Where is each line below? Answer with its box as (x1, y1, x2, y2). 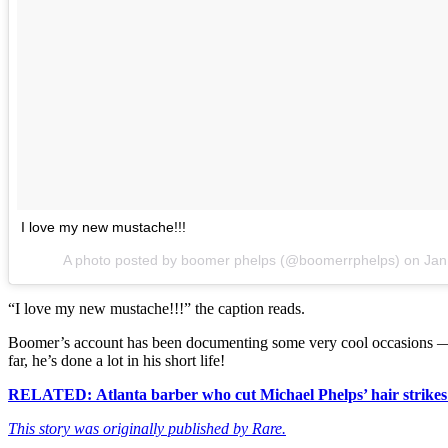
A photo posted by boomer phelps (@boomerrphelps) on (63, 252, 424, 269)
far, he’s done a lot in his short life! (8, 352, 225, 370)
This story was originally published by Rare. (8, 420, 286, 438)
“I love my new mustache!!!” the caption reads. (8, 300, 305, 318)
